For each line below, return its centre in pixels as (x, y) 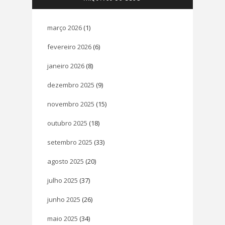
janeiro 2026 (66, 66)
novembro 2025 (71, 104)
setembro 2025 (70, 142)
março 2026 (65, 27)
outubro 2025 (67, 123)
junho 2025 (64, 199)
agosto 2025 (66, 161)
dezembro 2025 (71, 85)
